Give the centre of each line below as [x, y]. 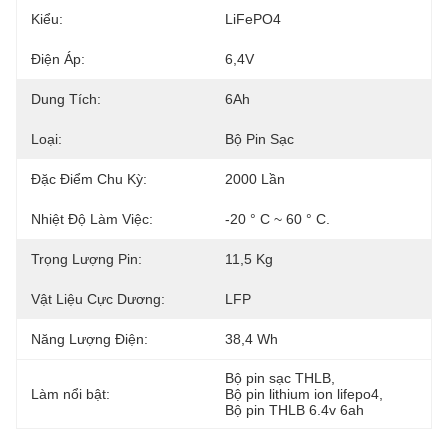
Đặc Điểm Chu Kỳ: [89, 179]
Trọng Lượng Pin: [86, 259]
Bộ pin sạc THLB [278, 378]
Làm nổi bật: [70, 394]
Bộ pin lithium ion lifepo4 [302, 394]
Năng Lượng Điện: [89, 339]
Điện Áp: [58, 59]
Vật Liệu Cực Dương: [98, 299]
